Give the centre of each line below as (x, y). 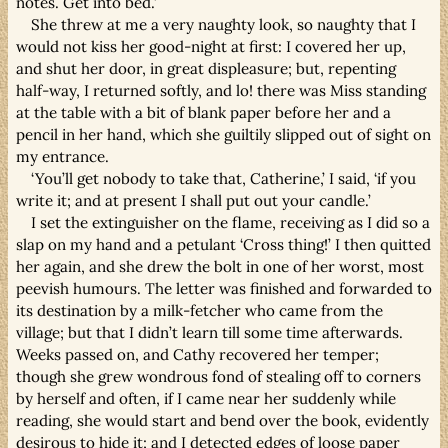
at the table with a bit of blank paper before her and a (203, 112)
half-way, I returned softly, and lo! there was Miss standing (221, 90)
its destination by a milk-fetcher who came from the (199, 310)
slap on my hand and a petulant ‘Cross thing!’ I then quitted (223, 244)
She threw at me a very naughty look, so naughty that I (224, 24)
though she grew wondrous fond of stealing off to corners (218, 376)
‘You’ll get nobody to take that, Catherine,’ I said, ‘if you (224, 178)
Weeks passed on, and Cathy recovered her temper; (197, 354)
